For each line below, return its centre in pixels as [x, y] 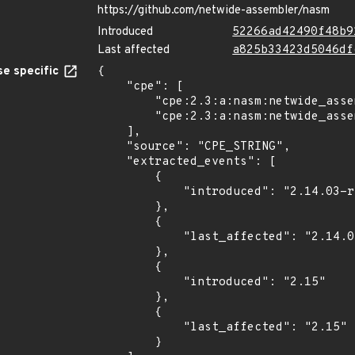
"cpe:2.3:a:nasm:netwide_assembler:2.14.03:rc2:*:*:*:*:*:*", [126, 102]
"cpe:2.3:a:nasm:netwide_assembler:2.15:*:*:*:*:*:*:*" [126, 117]
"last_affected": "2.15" [140, 328]
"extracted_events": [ [112, 162]
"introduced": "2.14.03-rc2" [140, 192]
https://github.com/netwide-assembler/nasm [214, 11]
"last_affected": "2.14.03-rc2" [140, 237]
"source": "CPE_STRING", [112, 147]
